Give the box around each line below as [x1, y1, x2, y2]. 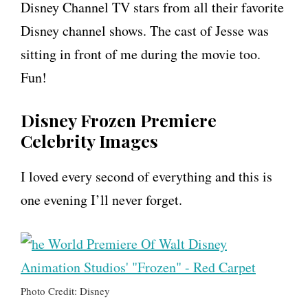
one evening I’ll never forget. [21, 190, 182, 210]
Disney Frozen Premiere [21, 109, 217, 132]
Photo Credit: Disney [21, 284, 110, 298]
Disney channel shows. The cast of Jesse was [21, 21, 269, 41]
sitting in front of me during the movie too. [21, 45, 261, 64]
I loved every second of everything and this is [21, 167, 272, 186]
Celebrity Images [21, 129, 158, 153]
